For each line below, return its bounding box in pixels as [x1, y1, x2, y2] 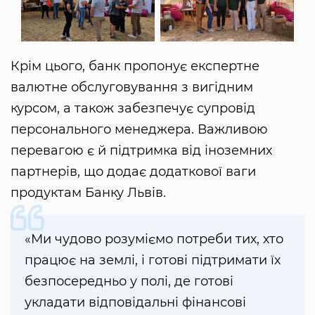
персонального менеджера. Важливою [11, 121, 268, 137]
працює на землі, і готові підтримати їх [25, 252, 281, 268]
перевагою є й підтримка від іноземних [11, 142, 272, 158]
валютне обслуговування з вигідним [11, 79, 253, 95]
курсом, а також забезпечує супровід [11, 100, 255, 116]
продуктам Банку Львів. [11, 184, 166, 200]
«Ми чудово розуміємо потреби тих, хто [25, 231, 283, 247]
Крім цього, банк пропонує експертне [11, 58, 259, 74]
